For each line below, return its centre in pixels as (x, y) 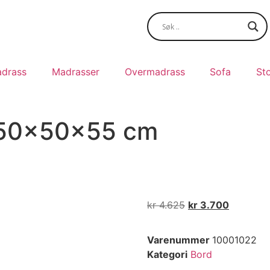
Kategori (167, 255)
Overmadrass (155, 72)
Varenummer (180, 240)
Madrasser (75, 72)
